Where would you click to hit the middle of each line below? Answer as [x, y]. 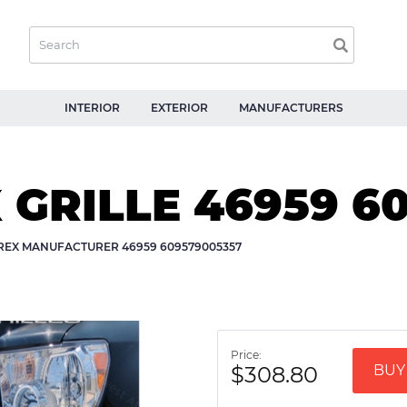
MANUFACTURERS [291, 108]
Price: [246, 354]
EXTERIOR [179, 108]
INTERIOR [92, 108]
